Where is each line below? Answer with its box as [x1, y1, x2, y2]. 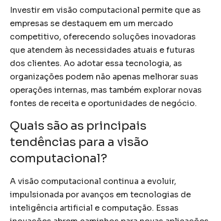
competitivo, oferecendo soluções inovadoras [10, 31, 196, 42]
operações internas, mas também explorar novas [10, 84, 202, 95]
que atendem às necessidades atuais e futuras [10, 44, 195, 55]
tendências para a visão [10, 134, 148, 149]
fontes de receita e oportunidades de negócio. [10, 98, 197, 109]
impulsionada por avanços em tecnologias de [10, 189, 191, 200]
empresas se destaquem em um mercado [10, 18, 173, 29]
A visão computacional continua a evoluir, [10, 176, 176, 186]
